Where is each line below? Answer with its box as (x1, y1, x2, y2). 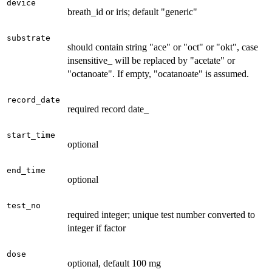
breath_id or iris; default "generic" (67, 6, 197, 17)
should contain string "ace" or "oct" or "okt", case (67, 41, 258, 52)
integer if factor (67, 222, 126, 233)
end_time (7, 165, 46, 175)
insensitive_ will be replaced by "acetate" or (67, 55, 235, 66)
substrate (7, 33, 50, 42)
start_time (7, 130, 55, 140)
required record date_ (67, 103, 149, 114)
